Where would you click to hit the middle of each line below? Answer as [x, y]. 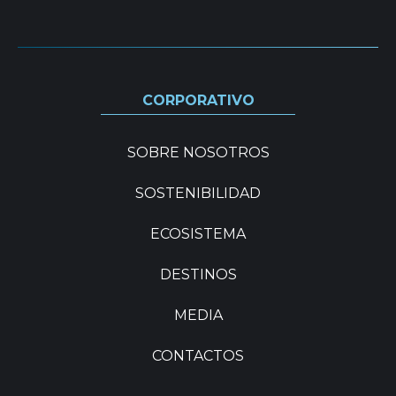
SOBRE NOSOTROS [198, 152]
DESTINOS [198, 274]
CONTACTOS [198, 356]
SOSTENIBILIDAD [198, 193]
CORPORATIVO [198, 100]
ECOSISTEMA [198, 234]
